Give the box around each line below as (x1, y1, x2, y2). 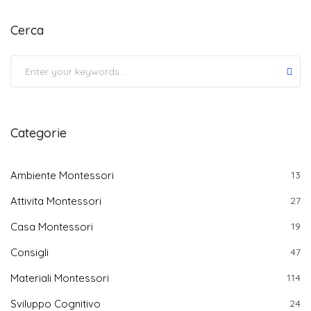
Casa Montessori (10, 219, 93, 233)
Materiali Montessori (10, 271, 109, 285)
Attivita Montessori (10, 194, 101, 208)
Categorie (10, 124, 67, 141)
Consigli (10, 245, 49, 259)
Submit (10, 54, 50, 71)
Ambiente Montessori (10, 168, 114, 182)
